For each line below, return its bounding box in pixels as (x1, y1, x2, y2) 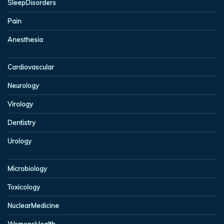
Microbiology (7, 164, 47, 172)
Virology (7, 99, 33, 108)
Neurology (7, 81, 39, 89)
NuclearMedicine (7, 201, 59, 209)
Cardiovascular (7, 62, 54, 71)
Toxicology (7, 182, 40, 191)
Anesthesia (7, 35, 43, 43)
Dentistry (7, 118, 35, 126)
